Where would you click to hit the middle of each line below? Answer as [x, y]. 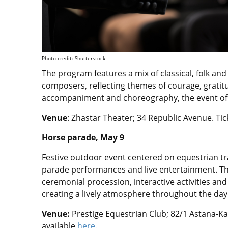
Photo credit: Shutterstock [74, 58]
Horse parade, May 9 [84, 137]
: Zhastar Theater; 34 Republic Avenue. [141, 117]
